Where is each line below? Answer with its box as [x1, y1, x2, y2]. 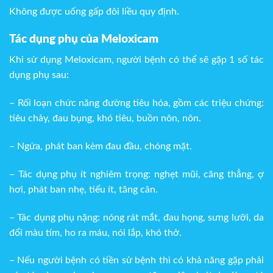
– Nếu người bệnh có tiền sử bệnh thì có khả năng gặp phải [9, 255, 264, 266]
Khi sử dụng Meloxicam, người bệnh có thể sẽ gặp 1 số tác [9, 55, 264, 65]
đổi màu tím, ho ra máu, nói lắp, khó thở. [9, 227, 182, 238]
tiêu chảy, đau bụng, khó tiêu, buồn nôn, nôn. [9, 113, 201, 124]
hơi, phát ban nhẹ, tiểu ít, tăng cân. [9, 184, 158, 194]
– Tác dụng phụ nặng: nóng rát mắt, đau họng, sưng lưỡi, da [9, 212, 264, 222]
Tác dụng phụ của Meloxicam [9, 33, 158, 45]
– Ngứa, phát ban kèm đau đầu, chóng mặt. [9, 141, 194, 152]
